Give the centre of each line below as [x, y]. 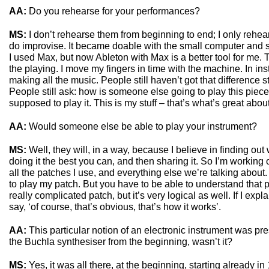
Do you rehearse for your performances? [114, 11]
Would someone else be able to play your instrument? [143, 126]
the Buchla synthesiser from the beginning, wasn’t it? [121, 242]
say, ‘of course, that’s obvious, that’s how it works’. [115, 207]
